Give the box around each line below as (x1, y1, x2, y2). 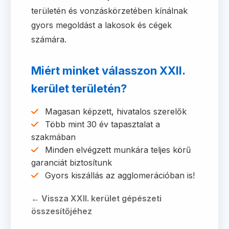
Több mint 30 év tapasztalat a (42, 119, 160, 129)
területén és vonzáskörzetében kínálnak (31, 6, 188, 16)
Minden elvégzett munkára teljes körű (42, 145, 191, 155)
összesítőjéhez (31, 206, 92, 216)
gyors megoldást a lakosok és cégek (31, 20, 172, 30)
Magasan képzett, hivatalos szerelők (42, 106, 187, 117)
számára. (31, 34, 66, 44)
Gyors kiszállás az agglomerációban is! (42, 170, 195, 180)
